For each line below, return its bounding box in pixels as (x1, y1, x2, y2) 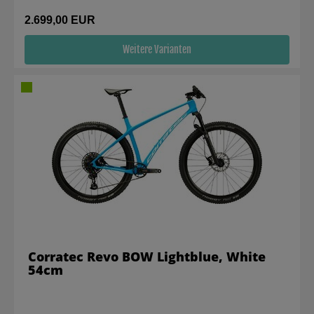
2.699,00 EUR (25, 14, 95, 26)
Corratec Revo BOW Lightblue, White (28, 248, 266, 265)
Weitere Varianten (123, 43, 191, 55)
